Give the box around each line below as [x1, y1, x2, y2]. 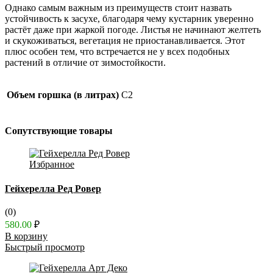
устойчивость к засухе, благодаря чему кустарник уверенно [5, 13, 253, 24]
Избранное [29, 159, 74, 170]
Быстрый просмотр [5, 241, 85, 252]
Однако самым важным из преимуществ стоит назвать [5, 2, 232, 13]
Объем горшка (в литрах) [7, 89, 119, 100]
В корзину [5, 230, 48, 241]
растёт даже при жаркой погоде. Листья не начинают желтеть [5, 24, 261, 35]
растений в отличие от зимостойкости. [5, 57, 166, 68]
